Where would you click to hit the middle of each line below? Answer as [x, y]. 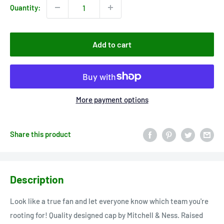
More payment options [112, 100]
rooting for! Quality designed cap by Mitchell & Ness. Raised [106, 215]
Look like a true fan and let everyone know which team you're [109, 201]
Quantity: [25, 8]
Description [37, 179]
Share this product [40, 134]
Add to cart [112, 44]
